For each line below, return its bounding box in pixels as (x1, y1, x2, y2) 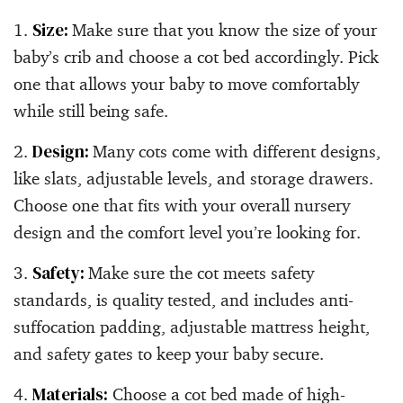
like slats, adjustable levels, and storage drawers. (13, 166, 373, 189)
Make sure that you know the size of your (72, 18, 377, 40)
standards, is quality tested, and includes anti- (13, 288, 354, 310)
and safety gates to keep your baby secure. (13, 342, 324, 364)
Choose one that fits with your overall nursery (13, 193, 350, 216)
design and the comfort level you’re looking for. (13, 220, 361, 243)
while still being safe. (13, 99, 168, 121)
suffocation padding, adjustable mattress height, (13, 315, 370, 337)
